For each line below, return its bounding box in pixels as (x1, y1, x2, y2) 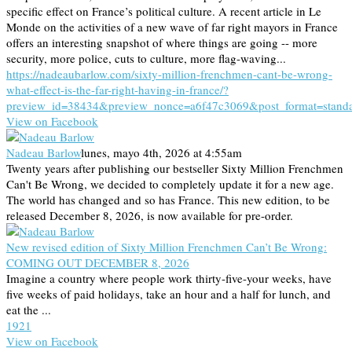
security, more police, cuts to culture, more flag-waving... (6, 50, 286, 67)
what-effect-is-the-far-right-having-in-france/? (6, 82, 229, 98)
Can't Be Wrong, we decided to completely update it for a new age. (6, 176, 334, 192)
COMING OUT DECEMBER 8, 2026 (6, 255, 189, 271)
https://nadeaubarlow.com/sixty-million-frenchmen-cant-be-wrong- (6, 66, 332, 82)
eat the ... (6, 302, 51, 318)
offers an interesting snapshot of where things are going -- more (6, 35, 317, 51)
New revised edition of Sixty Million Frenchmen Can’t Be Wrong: (6, 239, 327, 255)
